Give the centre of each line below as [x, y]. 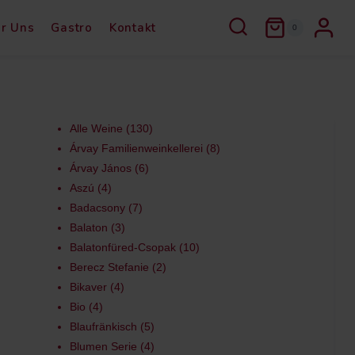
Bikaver [88, 287]
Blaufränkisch [103, 326]
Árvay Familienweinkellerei [136, 148]
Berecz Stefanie [109, 267]
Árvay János [100, 168]
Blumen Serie [103, 346]
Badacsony [97, 208]
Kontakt [132, 28]
